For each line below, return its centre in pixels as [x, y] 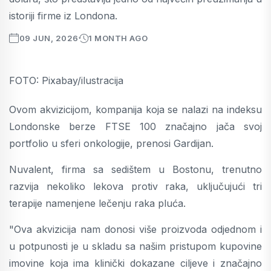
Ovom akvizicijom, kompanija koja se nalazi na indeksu [135, 109]
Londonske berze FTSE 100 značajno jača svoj [135, 126]
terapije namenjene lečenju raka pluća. [97, 203]
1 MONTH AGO [118, 38]
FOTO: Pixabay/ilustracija [66, 80]
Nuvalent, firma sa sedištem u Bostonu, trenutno [135, 169]
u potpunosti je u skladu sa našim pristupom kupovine [135, 246]
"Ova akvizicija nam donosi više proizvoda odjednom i [135, 229]
